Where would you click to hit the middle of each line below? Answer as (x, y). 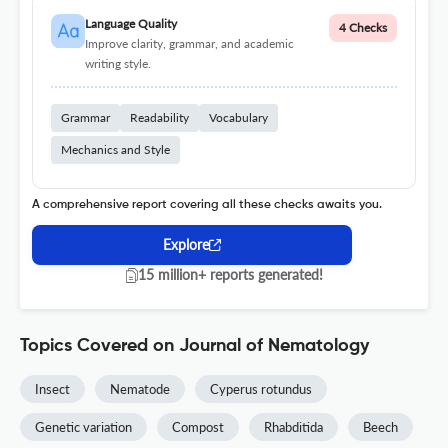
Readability (159, 118)
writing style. (117, 64)
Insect (52, 389)
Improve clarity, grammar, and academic (189, 44)
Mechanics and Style (115, 150)
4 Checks (363, 28)
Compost (198, 427)
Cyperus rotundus (261, 389)
